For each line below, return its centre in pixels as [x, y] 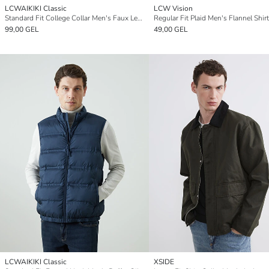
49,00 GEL [171, 29]
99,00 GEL [22, 29]
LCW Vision [173, 8]
